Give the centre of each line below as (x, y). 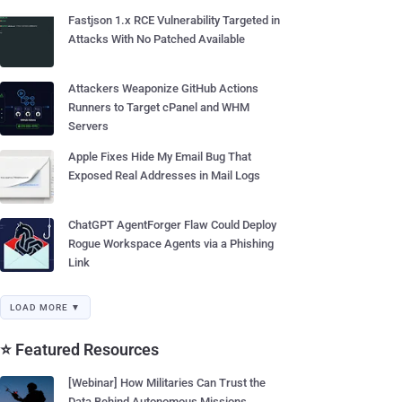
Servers (88, 126)
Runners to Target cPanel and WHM (159, 107)
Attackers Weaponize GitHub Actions (163, 88)
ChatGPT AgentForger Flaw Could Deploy (172, 225)
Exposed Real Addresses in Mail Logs (164, 175)
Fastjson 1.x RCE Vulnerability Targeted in (174, 20)
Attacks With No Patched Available (157, 39)
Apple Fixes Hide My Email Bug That (160, 157)
